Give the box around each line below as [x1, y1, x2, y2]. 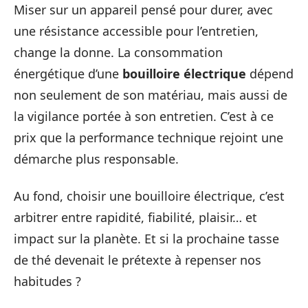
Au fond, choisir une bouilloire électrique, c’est [14, 187, 285, 204]
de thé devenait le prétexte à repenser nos [14, 251, 261, 268]
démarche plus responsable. [14, 151, 179, 167]
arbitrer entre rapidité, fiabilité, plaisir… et [14, 208, 257, 225]
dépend [246, 65, 294, 82]
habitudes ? [14, 272, 81, 289]
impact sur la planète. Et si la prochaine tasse [14, 230, 279, 247]
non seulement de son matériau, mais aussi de [14, 87, 287, 103]
